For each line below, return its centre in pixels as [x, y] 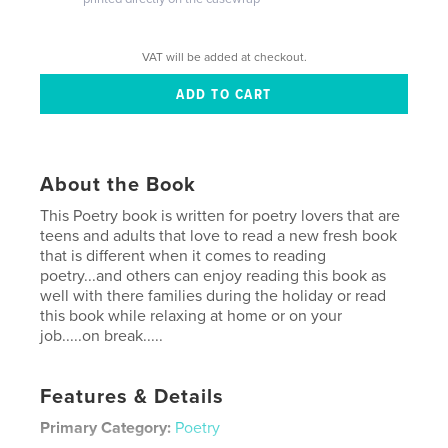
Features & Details [132, 396]
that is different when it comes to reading [183, 255]
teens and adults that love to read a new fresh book [219, 235]
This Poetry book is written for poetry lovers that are [220, 215]
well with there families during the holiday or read [213, 295]
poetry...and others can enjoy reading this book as [213, 275]
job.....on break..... [102, 335]
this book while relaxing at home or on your [191, 315]
